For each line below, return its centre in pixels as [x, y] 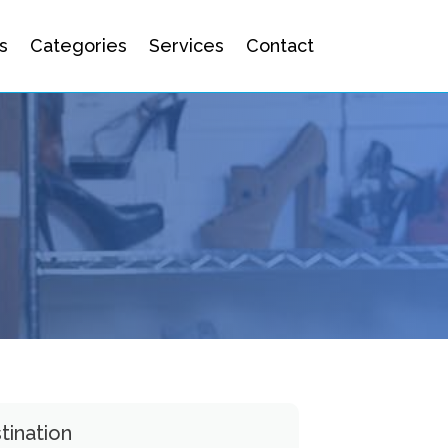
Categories [78, 45]
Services [186, 45]
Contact [279, 45]
